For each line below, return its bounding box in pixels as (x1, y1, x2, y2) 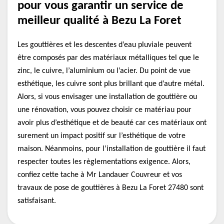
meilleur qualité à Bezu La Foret (17, 14, 181, 27)
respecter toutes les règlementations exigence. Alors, (17, 158, 190, 166)
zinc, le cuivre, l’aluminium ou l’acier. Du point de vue (17, 67, 190, 75)
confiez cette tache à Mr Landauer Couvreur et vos (17, 171, 182, 179)
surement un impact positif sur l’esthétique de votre (17, 132, 185, 140)
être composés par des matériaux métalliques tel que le (17, 54, 199, 62)
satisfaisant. (17, 197, 56, 205)
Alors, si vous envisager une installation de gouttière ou (17, 93, 197, 101)
